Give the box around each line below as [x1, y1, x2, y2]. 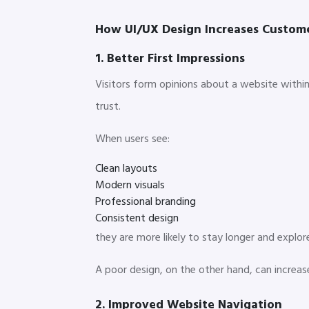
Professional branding [95, 192, 196, 211]
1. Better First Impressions [95, 48, 245, 69]
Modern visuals [95, 176, 165, 195]
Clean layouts [95, 159, 157, 178]
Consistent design [95, 209, 179, 228]
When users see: [95, 130, 170, 148]
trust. [95, 97, 121, 116]
